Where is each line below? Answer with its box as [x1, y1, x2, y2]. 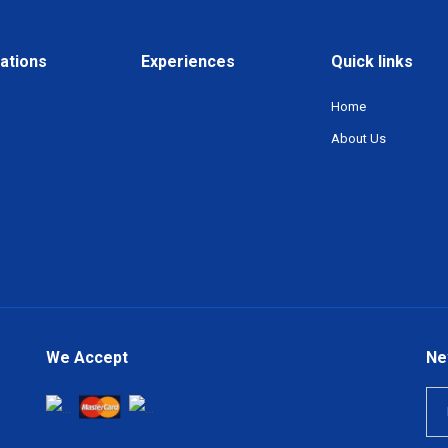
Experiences [141, 52, 235, 71]
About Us [331, 131, 386, 146]
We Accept [46, 348, 128, 367]
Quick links [331, 52, 413, 71]
